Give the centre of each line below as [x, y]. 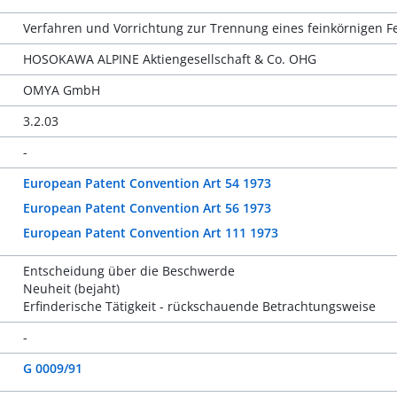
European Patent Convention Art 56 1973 [147, 208]
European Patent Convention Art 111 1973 [150, 233]
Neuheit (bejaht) [71, 288]
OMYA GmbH [61, 90]
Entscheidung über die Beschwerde [128, 271]
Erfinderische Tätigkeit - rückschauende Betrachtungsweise [199, 306]
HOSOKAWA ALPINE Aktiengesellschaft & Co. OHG [169, 59]
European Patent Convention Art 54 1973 [147, 183]
